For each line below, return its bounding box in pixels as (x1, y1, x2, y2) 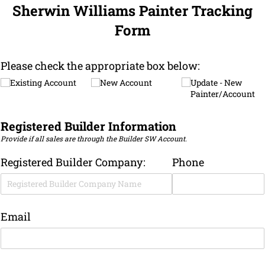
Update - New (190, 76, 242, 88)
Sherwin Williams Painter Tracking (12, 1, 253, 20)
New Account (100, 76, 153, 88)
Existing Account (9, 76, 76, 88)
